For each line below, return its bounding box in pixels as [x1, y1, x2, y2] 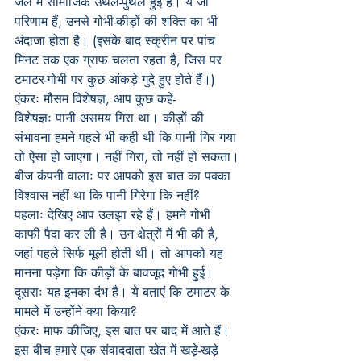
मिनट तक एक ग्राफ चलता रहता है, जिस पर [15, 52, 226, 68]
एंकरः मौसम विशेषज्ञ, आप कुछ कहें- [15, 90, 176, 107]
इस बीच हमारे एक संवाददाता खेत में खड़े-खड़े [15, 342, 222, 359]
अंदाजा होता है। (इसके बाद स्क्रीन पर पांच [15, 32, 219, 49]
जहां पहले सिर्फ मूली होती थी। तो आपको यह [15, 245, 227, 262]
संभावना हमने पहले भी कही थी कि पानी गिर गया [15, 129, 240, 146]
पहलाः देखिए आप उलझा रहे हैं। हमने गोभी [15, 206, 214, 223]
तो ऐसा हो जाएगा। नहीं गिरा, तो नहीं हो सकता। [15, 148, 239, 165]
